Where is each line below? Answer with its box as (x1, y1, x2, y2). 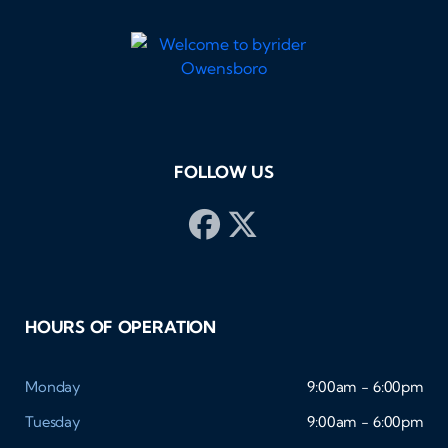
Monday (25, 377, 81, 397)
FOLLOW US (174, 162, 274, 183)
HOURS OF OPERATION (25, 317, 217, 338)
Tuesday (25, 412, 80, 432)
